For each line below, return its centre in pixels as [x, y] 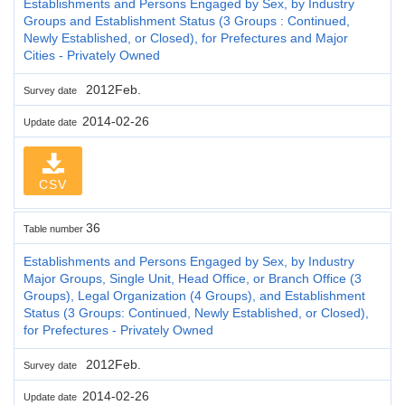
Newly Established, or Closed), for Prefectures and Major [186, 38]
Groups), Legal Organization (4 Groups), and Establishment [194, 295]
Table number [55, 228]
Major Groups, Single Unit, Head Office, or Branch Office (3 [193, 278]
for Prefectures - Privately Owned [118, 330]
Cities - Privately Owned [92, 55]
